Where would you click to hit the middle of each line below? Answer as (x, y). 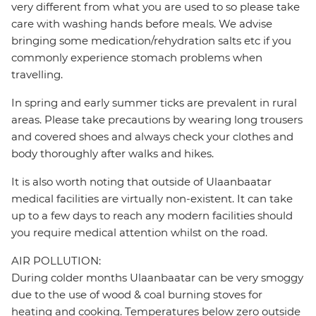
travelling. (37, 75)
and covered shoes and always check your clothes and (152, 137)
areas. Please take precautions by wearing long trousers (157, 120)
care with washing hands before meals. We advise (142, 24)
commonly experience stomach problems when (137, 58)
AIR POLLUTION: (56, 261)
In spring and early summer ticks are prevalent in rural (154, 103)
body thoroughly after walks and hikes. (113, 154)
